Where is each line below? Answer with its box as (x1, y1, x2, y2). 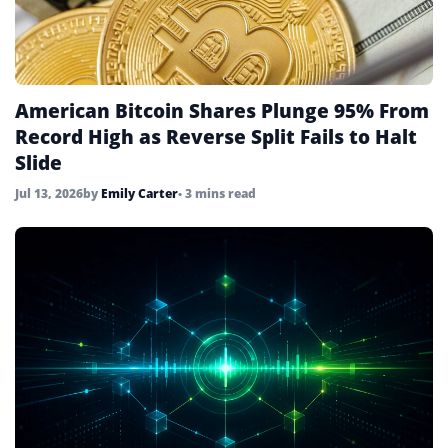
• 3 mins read (178, 185, 256, 203)
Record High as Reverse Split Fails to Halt (15, 124, 417, 151)
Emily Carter (101, 185, 178, 203)
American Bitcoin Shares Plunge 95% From (15, 98, 429, 125)
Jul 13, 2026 (15, 185, 83, 203)
